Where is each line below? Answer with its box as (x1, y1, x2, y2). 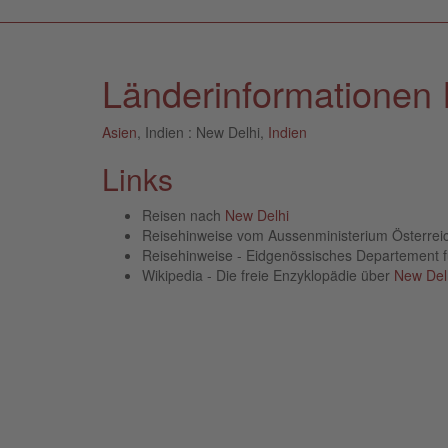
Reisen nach (142, 204, 225, 225)
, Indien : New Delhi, (137, 121, 268, 142)
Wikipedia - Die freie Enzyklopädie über (142, 264, 394, 285)
